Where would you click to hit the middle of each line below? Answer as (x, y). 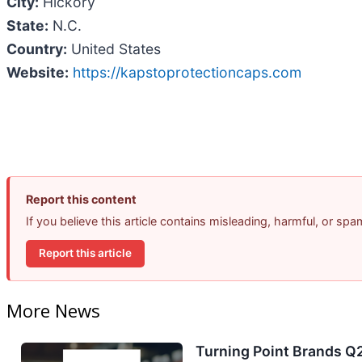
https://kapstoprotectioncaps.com (187, 72)
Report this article (85, 253)
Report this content (81, 199)
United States (114, 48)
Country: (37, 48)
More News (53, 311)
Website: (38, 72)
